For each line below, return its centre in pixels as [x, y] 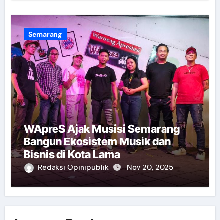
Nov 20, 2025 [150, 167]
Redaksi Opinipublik [74, 167]
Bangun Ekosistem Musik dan [97, 141]
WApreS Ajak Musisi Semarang [101, 128]
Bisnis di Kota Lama [72, 154]
